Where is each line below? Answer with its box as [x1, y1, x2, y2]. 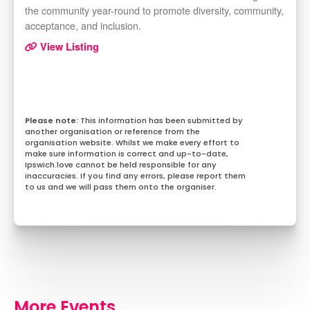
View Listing [37, 39, 99, 54]
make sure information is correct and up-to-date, [25, 148, 228, 160]
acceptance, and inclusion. [25, 18, 141, 33]
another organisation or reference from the [25, 126, 200, 138]
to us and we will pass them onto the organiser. [25, 181, 217, 193]
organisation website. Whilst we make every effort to [25, 137, 239, 149]
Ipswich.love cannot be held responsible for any [25, 159, 217, 171]
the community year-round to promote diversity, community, [25, 3, 284, 18]
